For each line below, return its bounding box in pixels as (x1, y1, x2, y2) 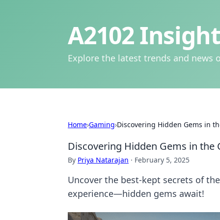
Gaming (89, 120, 115, 129)
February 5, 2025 (135, 155, 190, 165)
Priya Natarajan (78, 155, 129, 165)
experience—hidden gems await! (68, 188, 204, 199)
